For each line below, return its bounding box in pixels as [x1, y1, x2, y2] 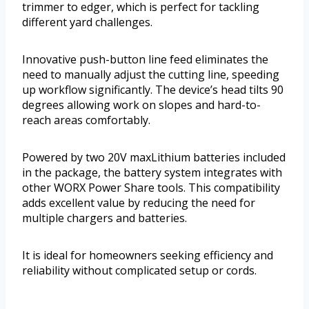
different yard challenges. [22, 14, 152, 30]
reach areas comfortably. [22, 112, 150, 128]
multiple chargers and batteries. [22, 210, 187, 226]
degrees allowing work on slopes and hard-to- [22, 97, 261, 112]
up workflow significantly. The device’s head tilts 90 [22, 81, 283, 97]
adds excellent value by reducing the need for [22, 195, 255, 210]
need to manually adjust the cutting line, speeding [22, 66, 279, 82]
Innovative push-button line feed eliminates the [22, 51, 268, 67]
